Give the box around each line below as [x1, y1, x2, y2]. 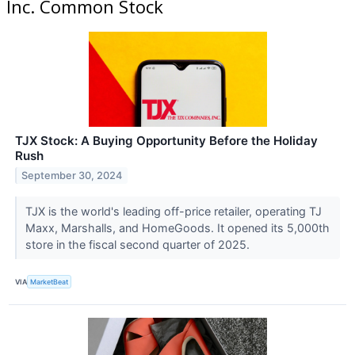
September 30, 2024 [21, 170, 123, 182]
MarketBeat [30, 277, 69, 286]
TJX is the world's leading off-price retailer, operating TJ [25, 204, 322, 219]
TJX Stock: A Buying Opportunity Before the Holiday [15, 133, 318, 149]
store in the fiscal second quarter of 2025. [25, 238, 253, 252]
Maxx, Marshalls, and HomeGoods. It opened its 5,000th [25, 221, 330, 235]
